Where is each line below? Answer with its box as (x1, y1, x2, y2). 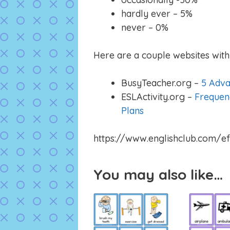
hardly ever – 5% (121, 8, 193, 20)
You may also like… (93, 165, 223, 184)
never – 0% (121, 22, 168, 34)
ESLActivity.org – (121, 91, 195, 103)
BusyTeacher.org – (121, 77, 201, 89)
